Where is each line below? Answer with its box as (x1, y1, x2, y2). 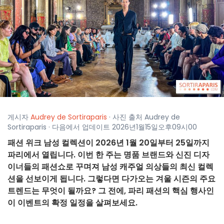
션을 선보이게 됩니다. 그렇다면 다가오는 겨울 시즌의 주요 (7, 173, 215, 185)
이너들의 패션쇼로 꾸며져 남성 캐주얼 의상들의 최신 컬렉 (7, 161, 213, 173)
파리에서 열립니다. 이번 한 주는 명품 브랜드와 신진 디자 (7, 149, 209, 161)
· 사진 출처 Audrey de (107, 112, 180, 122)
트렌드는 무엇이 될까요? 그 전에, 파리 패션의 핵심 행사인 (7, 185, 214, 197)
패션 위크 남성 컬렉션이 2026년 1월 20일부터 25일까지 (7, 137, 209, 149)
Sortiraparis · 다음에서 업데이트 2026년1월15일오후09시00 (7, 122, 197, 132)
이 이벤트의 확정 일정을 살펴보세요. (7, 197, 137, 209)
